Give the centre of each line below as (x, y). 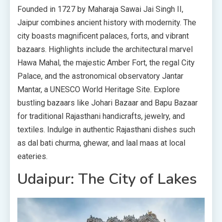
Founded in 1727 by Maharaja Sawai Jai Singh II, (100, 9)
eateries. (32, 157)
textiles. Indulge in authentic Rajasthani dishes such (106, 130)
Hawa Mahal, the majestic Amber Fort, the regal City (106, 63)
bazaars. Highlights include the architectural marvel (105, 50)
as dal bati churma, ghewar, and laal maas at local (101, 143)
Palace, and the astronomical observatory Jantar (100, 76)
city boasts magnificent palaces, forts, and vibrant (103, 36)
